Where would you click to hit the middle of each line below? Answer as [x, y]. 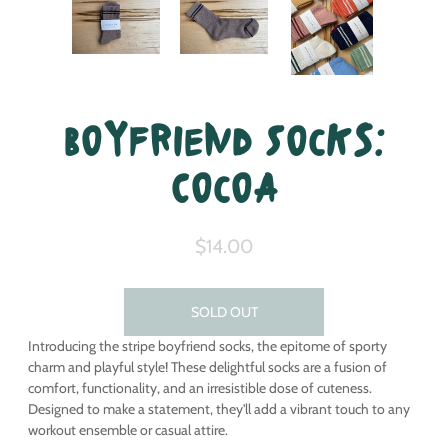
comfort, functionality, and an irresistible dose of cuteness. [200, 388]
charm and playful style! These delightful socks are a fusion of [207, 367]
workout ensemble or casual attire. [128, 430]
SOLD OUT [224, 312]
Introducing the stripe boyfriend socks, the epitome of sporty [207, 346]
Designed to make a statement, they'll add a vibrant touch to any [219, 409]
